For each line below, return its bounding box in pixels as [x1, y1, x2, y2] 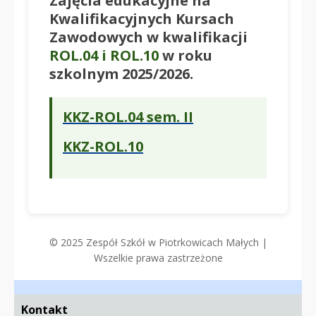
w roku [159, 45, 212, 65]
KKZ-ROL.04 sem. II [63, 107, 193, 126]
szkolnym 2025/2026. [49, 63, 193, 83]
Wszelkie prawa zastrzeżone [93, 250, 223, 265]
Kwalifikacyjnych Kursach [49, 8, 234, 28]
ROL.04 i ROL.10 [49, 45, 159, 65]
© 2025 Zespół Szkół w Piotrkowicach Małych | [49, 235, 267, 249]
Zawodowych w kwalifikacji [49, 27, 248, 47]
